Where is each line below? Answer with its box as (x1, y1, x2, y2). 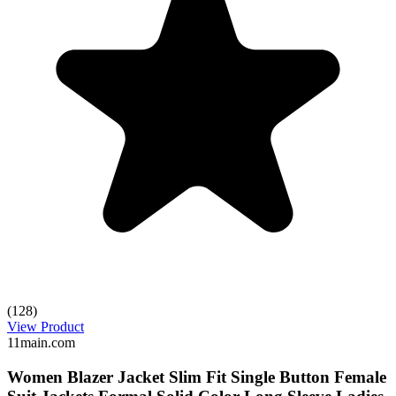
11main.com (7, 335, 75, 351)
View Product (7, 319, 84, 335)
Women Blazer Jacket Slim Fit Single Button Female (7, 368, 386, 387)
